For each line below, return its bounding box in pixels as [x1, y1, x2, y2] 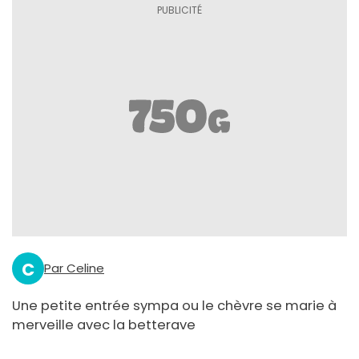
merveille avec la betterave [12, 316, 196, 335]
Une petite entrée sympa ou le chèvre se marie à [12, 296, 337, 316]
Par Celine [44, 260, 104, 277]
